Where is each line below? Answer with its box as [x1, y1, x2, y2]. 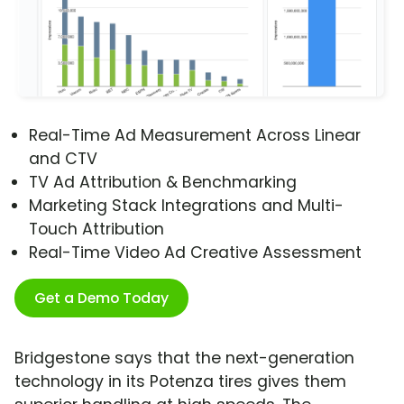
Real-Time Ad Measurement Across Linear [29, 124, 361, 147]
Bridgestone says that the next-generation [14, 347, 354, 370]
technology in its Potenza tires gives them [14, 371, 346, 393]
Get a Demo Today [34, 288, 169, 309]
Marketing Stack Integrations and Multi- [29, 195, 344, 217]
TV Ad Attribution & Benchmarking [29, 171, 297, 194]
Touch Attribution [29, 218, 164, 241]
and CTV [29, 148, 97, 170]
